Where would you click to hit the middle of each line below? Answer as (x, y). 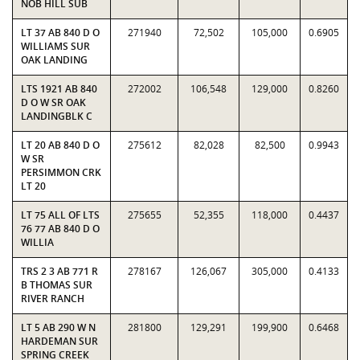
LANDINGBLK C (57, 116)
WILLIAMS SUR (55, 46)
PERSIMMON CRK (61, 172)
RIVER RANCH (53, 299)
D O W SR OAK (53, 102)
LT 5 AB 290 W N (58, 327)
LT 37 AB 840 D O (60, 33)
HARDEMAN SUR (59, 341)
